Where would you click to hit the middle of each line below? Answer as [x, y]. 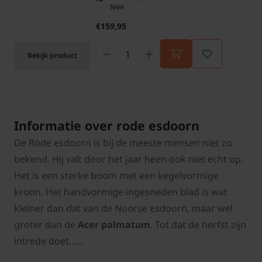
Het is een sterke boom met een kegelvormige [116, 176]
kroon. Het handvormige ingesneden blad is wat [121, 192]
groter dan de [46, 225]
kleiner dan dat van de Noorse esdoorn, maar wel [123, 208]
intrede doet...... [49, 241]
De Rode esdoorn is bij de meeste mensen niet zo [123, 143]
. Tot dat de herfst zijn [198, 225]
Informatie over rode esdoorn [107, 126]
